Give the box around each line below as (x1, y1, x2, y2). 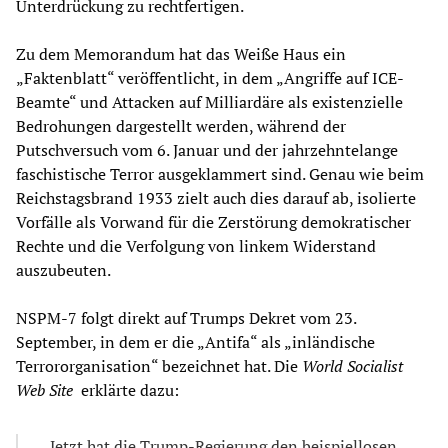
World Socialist (302, 354, 403, 377)
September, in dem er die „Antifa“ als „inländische (16, 330, 375, 353)
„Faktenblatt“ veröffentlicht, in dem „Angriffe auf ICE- (16, 66, 404, 89)
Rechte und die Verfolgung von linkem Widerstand (16, 234, 376, 257)
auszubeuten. (16, 258, 111, 281)
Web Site (16, 378, 81, 401)
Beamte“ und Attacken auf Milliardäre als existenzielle (16, 90, 403, 113)
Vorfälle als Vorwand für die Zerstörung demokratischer (16, 210, 411, 233)
